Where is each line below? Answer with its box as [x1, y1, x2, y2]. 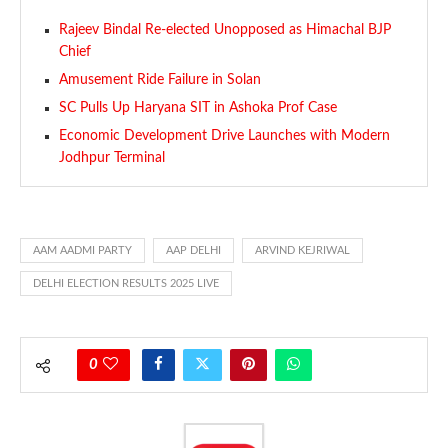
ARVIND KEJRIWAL [255, 244, 350, 256]
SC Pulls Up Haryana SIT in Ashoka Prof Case [59, 100, 337, 115]
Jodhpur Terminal [59, 150, 165, 165]
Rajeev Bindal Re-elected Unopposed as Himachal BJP [59, 22, 391, 37]
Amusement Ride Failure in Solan [59, 72, 261, 87]
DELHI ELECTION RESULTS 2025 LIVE [33, 277, 219, 289]
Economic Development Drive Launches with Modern [59, 128, 390, 143]
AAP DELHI [166, 244, 221, 256]
